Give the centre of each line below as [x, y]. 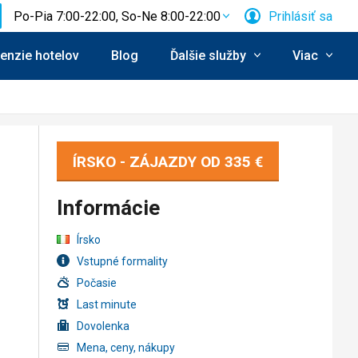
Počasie [96, 282]
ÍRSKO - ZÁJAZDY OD [148, 162]
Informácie [108, 207]
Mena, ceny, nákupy [125, 347]
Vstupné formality [122, 261]
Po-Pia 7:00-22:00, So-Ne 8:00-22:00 [117, 16]
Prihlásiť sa [300, 16]
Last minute [106, 304]
